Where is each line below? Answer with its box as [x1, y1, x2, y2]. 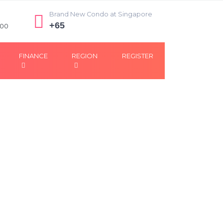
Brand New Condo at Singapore [49, 10, 152, 18]
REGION [72, 52, 98, 60]
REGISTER [122, 52, 153, 60]
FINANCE [19, 52, 48, 60]
